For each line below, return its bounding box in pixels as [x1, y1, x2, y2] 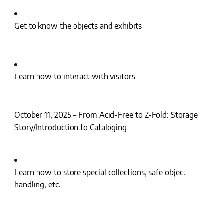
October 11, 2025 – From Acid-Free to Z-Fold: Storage [14, 110, 198, 120]
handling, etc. [14, 180, 61, 190]
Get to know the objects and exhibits [14, 21, 142, 31]
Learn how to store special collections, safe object [14, 167, 186, 178]
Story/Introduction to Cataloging [14, 122, 127, 133]
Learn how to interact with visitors [14, 72, 135, 82]
